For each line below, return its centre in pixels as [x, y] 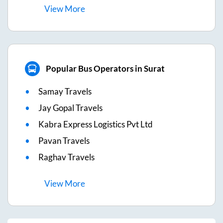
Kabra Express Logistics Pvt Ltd [96, 124]
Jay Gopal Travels [70, 108]
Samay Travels [65, 91]
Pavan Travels [64, 140]
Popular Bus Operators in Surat [105, 69]
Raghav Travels [66, 157]
